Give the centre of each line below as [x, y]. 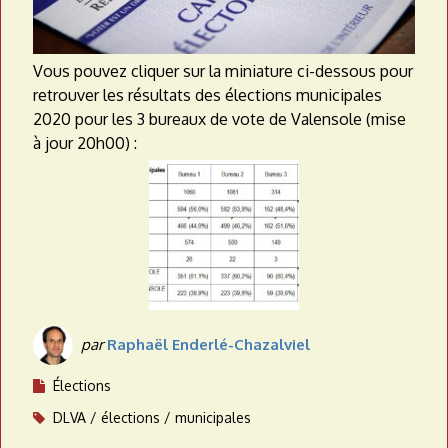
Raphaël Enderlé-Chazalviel [208, 345]
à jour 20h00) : [85, 143]
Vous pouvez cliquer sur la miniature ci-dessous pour [223, 71]
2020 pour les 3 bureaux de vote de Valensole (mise [219, 119]
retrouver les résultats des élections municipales [207, 95]
